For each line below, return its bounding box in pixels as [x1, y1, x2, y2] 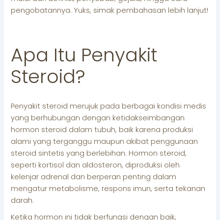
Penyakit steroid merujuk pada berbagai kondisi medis [11, 101, 207, 111]
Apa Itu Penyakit [11, 41, 158, 68]
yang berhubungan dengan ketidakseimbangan [11, 113, 185, 123]
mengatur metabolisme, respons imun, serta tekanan [11, 184, 206, 194]
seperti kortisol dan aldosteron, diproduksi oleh [11, 160, 180, 170]
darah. [11, 195, 34, 206]
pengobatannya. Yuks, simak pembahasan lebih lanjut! [11, 5, 209, 15]
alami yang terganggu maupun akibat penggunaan [11, 137, 198, 147]
